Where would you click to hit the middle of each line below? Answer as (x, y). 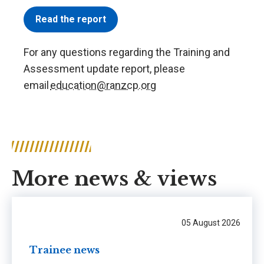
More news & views (114, 178)
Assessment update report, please (104, 68)
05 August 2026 (211, 222)
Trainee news (65, 250)
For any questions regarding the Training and (127, 52)
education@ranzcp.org (103, 85)
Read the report (71, 19)
